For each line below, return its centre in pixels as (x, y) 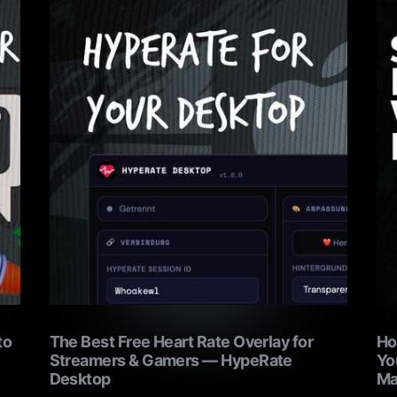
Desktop (80, 379)
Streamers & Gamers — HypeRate (171, 361)
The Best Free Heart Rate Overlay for (181, 342)
